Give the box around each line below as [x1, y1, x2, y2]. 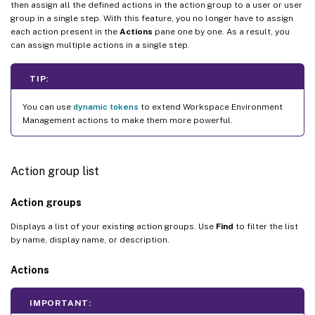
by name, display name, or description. [11, 234, 169, 245]
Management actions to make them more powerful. [22, 115, 233, 125]
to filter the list [233, 221, 298, 231]
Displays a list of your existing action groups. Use [11, 221, 216, 231]
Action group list [11, 164, 99, 178]
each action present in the [11, 26, 120, 37]
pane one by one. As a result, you [153, 26, 290, 37]
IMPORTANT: [30, 297, 91, 308]
